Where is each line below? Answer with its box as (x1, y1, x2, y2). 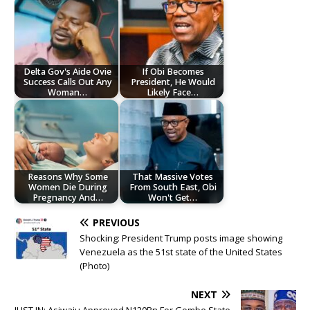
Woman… (48, 86, 88, 98)
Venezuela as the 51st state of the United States (80, 246, 282, 259)
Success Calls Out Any (23, 75, 112, 88)
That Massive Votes (132, 170, 214, 183)
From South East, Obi (129, 181, 217, 193)
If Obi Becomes (141, 65, 204, 77)
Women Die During (28, 181, 107, 193)
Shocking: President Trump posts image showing (80, 232, 282, 245)
